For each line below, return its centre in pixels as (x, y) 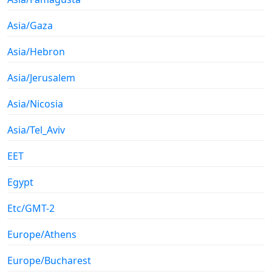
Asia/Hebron (36, 52)
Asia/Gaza (30, 26)
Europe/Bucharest (49, 261)
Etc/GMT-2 (31, 209)
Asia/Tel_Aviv (36, 130)
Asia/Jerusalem (41, 78)
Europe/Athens (42, 235)
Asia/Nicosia (35, 104)
